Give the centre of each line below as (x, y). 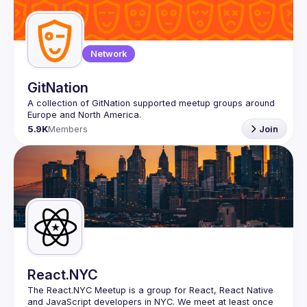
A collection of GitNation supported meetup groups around (151, 103)
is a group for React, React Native (200, 290)
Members (67, 129)
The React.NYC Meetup (77, 290)
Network (109, 54)
